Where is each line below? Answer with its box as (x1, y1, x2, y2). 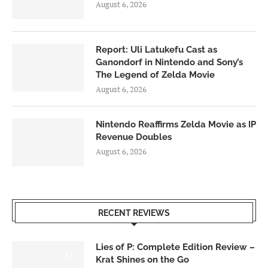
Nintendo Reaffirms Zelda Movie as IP (96, 119, 256, 130)
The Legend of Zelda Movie (96, 69, 215, 81)
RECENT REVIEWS (98, 208, 170, 218)
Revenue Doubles (96, 132, 172, 143)
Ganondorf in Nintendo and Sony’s (96, 57, 243, 68)
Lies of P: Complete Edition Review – (96, 242, 255, 253)
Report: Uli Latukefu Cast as (96, 44, 217, 56)
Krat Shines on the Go (96, 254, 189, 266)
